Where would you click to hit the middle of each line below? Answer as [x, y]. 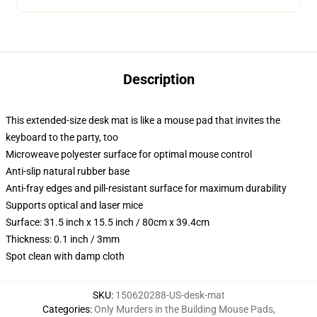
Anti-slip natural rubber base [68, 171]
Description [158, 79]
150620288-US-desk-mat [170, 295]
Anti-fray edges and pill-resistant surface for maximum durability [146, 188]
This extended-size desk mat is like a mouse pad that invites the [143, 120]
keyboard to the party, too [62, 137]
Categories [66, 309]
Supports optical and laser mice [74, 205]
